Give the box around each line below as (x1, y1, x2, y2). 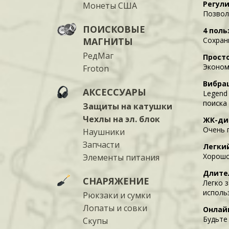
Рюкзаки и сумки (83, 190, 151, 201)
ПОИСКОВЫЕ (83, 23, 145, 35)
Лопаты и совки (83, 202, 147, 214)
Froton (83, 63, 109, 74)
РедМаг (83, 50, 113, 61)
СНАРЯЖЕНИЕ (83, 175, 149, 187)
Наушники (83, 126, 125, 138)
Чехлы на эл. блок (83, 113, 160, 125)
